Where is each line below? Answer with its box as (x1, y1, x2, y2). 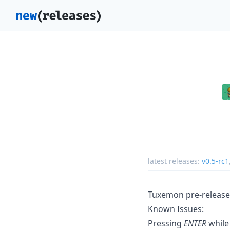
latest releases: (148, 156, 202, 166)
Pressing (148, 217, 184, 229)
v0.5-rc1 (202, 156, 229, 166)
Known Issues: (148, 203, 204, 215)
